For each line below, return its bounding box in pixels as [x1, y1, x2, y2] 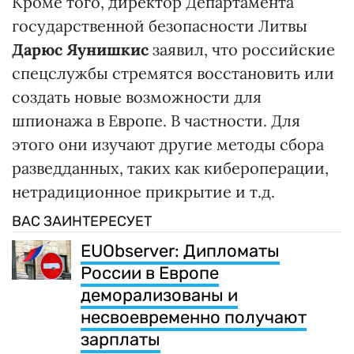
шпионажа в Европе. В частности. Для [12, 111, 300, 131]
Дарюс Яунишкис [12, 40, 149, 60]
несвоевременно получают [81, 307, 307, 329]
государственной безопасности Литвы [12, 16, 307, 36]
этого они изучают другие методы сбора [12, 134, 324, 155]
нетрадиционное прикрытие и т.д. [12, 182, 275, 202]
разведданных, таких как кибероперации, [12, 158, 329, 179]
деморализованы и [81, 284, 238, 307]
